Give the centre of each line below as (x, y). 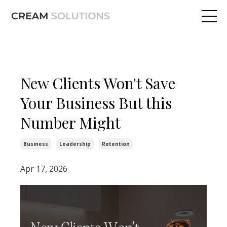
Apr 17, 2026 (44, 168)
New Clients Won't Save (98, 83)
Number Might (70, 122)
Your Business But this (96, 103)
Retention (116, 144)
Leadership (75, 144)
